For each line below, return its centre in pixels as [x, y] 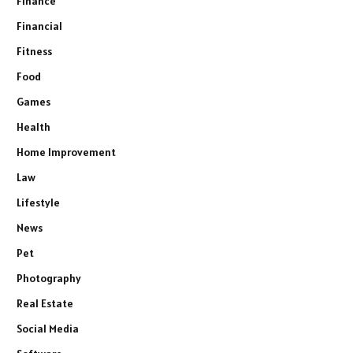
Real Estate [45, 304]
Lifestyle [38, 203]
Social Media [48, 329]
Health [33, 127]
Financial [39, 26]
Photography [49, 279]
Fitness [34, 52]
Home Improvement [66, 152]
